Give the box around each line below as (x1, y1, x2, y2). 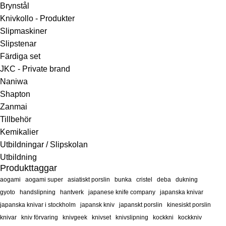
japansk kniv (80, 201, 115, 208)
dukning (176, 176, 198, 183)
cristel (136, 176, 152, 183)
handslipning (20, 189, 55, 196)
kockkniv (178, 214, 202, 221)
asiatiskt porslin (68, 176, 110, 183)
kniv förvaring (21, 214, 58, 221)
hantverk (60, 189, 84, 196)
